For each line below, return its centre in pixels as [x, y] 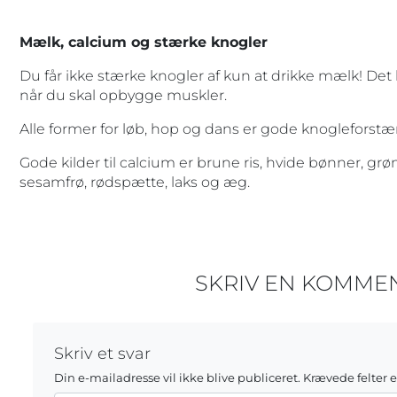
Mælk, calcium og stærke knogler [143, 42]
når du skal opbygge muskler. [123, 95]
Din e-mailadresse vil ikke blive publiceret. [177, 378]
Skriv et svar [102, 353]
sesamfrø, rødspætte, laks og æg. [134, 182]
